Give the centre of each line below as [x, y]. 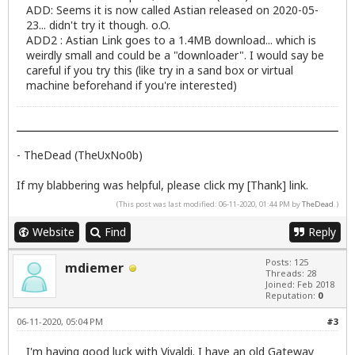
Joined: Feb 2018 [300, 284]
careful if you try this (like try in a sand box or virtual [160, 71]
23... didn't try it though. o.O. [98, 25]
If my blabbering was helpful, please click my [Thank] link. [162, 185]
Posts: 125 [287, 262]
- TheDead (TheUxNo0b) [80, 155]
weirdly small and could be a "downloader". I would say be [175, 55]
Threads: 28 [291, 273]
